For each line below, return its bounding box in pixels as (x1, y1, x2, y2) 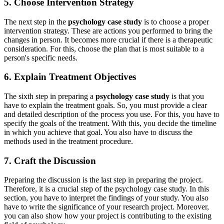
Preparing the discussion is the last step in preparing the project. (4, 175, 203, 184)
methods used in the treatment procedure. (4, 136, 133, 145)
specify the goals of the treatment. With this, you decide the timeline (4, 118, 216, 127)
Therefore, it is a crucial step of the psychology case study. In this (4, 184, 209, 193)
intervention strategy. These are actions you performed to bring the (4, 26, 212, 35)
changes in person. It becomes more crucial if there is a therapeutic (4, 35, 212, 44)
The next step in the (4, 17, 68, 26)
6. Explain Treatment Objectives (4, 71, 136, 82)
